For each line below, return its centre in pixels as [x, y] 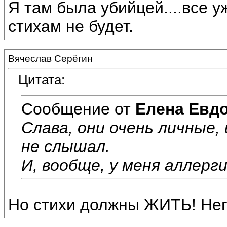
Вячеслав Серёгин [50, 59]
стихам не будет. [71, 27]
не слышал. [66, 146]
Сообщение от [78, 109]
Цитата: [42, 80]
